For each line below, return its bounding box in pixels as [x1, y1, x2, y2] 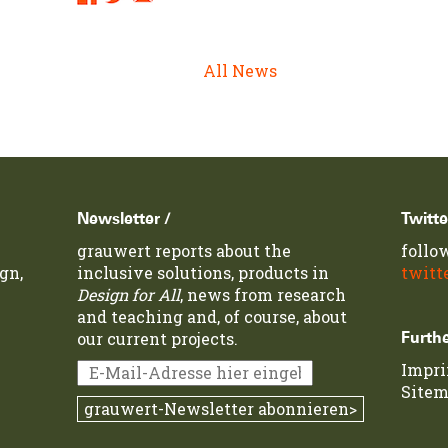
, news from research [180, 284, 347, 305]
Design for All [77, 284, 181, 305]
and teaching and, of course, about [77, 306, 348, 327]
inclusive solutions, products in [77, 262, 330, 283]
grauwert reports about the [77, 240, 292, 261]
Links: [76, 6, 126, 27]
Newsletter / [77, 211, 172, 227]
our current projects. [77, 328, 239, 349]
